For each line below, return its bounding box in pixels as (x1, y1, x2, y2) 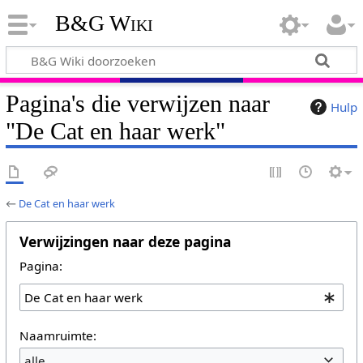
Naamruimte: (19, 327, 96, 344)
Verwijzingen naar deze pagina (19, 231, 231, 251)
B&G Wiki (54, 11, 153, 36)
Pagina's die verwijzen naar (5, 89, 270, 117)
